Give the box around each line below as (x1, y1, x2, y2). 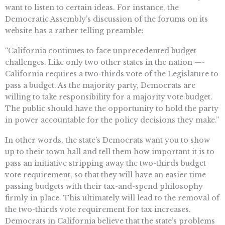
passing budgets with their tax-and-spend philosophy (5, 181, 203, 191)
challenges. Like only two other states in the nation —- (5, 57, 205, 67)
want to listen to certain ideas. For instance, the (5, 3, 179, 13)
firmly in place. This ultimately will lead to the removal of (5, 193, 219, 202)
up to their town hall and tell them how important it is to (5, 147, 214, 156)
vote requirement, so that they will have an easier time (5, 170, 206, 179)
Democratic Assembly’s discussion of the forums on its (5, 15, 208, 24)
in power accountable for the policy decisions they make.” (5, 115, 219, 125)
